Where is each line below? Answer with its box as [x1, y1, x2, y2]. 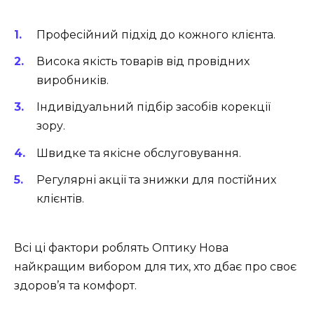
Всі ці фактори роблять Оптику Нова [14, 240, 228, 254]
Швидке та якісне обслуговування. [36, 146, 241, 160]
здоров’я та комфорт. [14, 278, 137, 292]
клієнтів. [36, 191, 84, 205]
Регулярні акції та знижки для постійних [36, 172, 276, 186]
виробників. [36, 74, 109, 88]
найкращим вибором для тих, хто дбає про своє [14, 259, 296, 273]
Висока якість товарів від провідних [36, 55, 250, 69]
